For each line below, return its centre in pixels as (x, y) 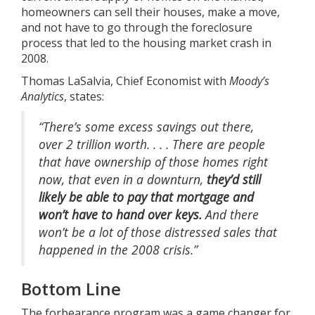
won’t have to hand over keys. (120, 215)
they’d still (234, 180)
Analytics (43, 97)
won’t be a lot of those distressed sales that (158, 232)
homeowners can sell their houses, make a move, (150, 12)
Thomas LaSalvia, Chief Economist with (125, 81)
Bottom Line (71, 289)
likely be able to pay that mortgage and (146, 197)
